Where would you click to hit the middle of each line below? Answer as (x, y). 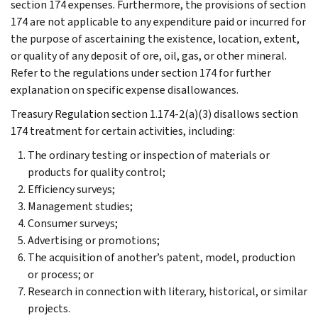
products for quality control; (97, 172)
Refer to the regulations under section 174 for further (141, 72)
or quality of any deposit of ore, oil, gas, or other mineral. (149, 55)
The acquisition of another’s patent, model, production (161, 257)
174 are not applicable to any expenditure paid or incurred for (158, 21)
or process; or (61, 274)
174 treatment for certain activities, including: (123, 131)
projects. (49, 308)
